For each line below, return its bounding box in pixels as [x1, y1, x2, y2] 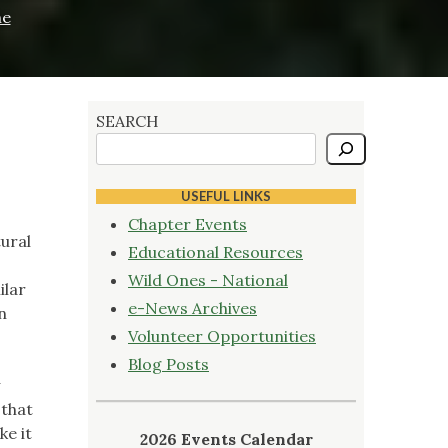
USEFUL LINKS [181, 187, 271, 204]
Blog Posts [128, 353, 209, 374]
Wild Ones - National [128, 269, 288, 290]
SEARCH [96, 110, 159, 131]
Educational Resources [128, 241, 303, 262]
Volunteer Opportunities [128, 325, 316, 346]
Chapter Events [128, 213, 247, 234]
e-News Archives [128, 297, 257, 318]
